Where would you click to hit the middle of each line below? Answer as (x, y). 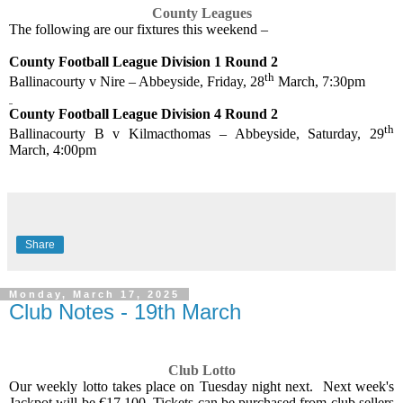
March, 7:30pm (320, 82)
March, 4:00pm (53, 150)
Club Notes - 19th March (125, 312)
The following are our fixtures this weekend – (139, 29)
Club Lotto (201, 371)
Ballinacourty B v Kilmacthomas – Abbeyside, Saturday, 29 (197, 134)
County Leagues (201, 13)
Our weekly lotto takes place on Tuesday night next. (161, 387)
